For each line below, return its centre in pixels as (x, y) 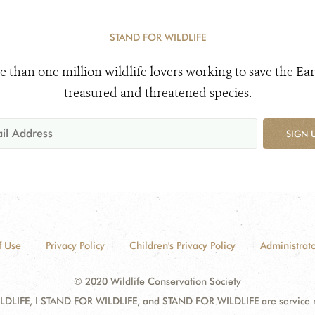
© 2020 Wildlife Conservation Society (157, 281)
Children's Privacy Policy (182, 245)
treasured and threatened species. (157, 93)
